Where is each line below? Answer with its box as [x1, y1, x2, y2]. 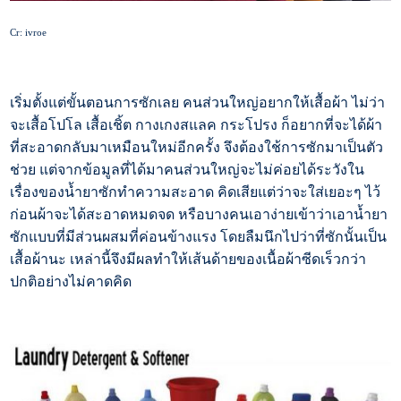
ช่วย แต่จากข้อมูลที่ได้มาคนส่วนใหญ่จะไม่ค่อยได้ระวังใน [10, 162, 365, 178]
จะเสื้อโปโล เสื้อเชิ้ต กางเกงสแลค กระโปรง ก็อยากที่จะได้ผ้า [10, 117, 383, 133]
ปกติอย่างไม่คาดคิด [10, 274, 132, 290]
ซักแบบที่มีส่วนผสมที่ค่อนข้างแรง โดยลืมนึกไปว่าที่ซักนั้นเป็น [10, 229, 388, 245]
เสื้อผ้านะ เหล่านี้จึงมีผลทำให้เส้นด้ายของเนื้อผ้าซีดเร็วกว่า [10, 252, 367, 268]
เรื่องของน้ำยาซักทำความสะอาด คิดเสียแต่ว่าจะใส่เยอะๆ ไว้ [10, 184, 381, 200]
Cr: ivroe [10, 28, 47, 38]
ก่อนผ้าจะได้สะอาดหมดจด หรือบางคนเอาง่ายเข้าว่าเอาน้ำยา [10, 207, 388, 223]
